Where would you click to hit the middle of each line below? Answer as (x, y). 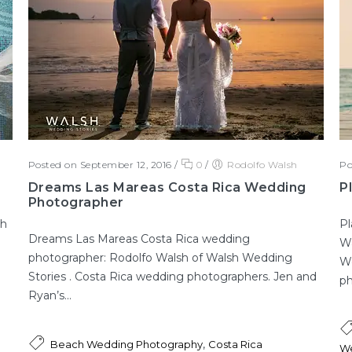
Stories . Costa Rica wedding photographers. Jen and (172, 277)
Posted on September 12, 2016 (100, 165)
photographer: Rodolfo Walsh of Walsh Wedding (160, 258)
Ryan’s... (49, 296)
